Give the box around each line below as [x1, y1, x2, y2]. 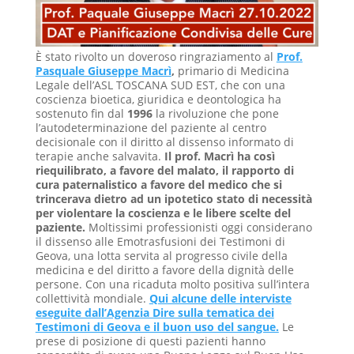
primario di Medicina [177, 62, 289, 78]
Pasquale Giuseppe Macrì [35, 62, 171, 78]
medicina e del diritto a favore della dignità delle [35, 262, 294, 277]
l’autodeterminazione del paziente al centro [35, 119, 266, 135]
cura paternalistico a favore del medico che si [35, 176, 282, 192]
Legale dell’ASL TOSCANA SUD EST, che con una [35, 77, 285, 92]
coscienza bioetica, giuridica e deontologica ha [35, 91, 281, 107]
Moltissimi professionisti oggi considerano [88, 219, 312, 235]
